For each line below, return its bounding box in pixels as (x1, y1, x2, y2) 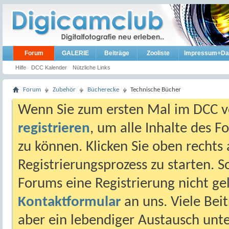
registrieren (18, 121, 90, 136)
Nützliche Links (73, 64, 110, 71)
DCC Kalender (31, 64, 67, 71)
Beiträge (104, 50, 129, 57)
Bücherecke (87, 86, 119, 93)
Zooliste (146, 50, 170, 57)
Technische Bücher (130, 86, 181, 93)
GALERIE (61, 50, 89, 57)
